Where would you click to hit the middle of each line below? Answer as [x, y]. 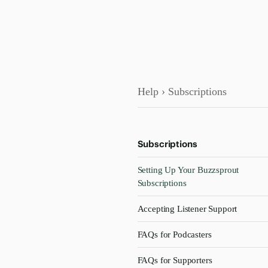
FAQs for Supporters [175, 260]
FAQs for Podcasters [174, 234]
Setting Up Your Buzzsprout [188, 170]
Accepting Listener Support [187, 209]
